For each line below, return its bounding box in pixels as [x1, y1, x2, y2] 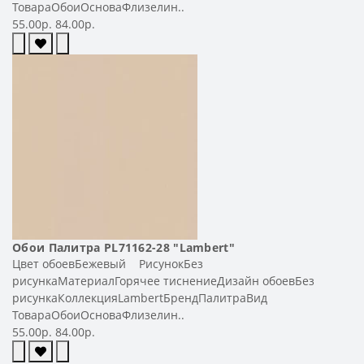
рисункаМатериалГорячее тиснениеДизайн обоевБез [12, 272, 314, 288]
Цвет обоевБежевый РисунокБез [12, 255, 203, 271]
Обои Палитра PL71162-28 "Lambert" [12, 239, 235, 255]
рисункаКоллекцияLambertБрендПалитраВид [12, 289, 267, 305]
